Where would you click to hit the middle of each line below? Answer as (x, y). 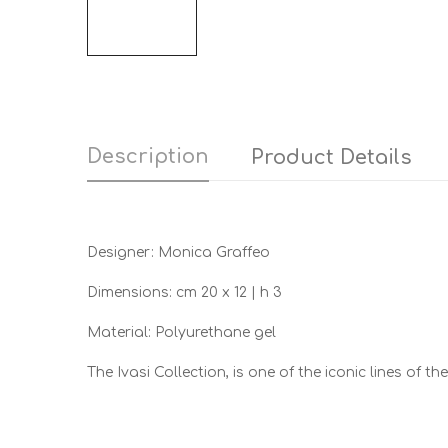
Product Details (332, 158)
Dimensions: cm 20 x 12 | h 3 (184, 293)
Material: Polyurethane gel (181, 333)
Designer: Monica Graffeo (178, 253)
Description (148, 157)
